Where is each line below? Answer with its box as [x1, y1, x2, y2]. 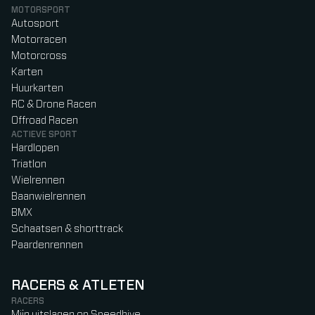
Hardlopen [11, 143, 59, 154]
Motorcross [11, 51, 67, 62]
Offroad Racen [11, 115, 78, 127]
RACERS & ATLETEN [11, 278, 145, 293]
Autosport [11, 18, 59, 30]
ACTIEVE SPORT [11, 130, 77, 139]
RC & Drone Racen [11, 99, 96, 110]
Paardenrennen [11, 240, 83, 251]
